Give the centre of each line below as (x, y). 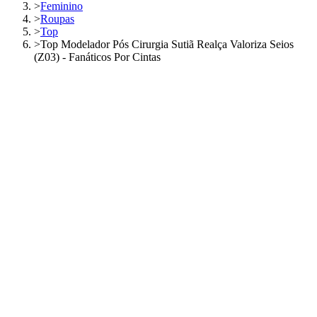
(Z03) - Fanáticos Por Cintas (97, 57)
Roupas (57, 19)
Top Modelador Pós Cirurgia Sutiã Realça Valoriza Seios (167, 45)
